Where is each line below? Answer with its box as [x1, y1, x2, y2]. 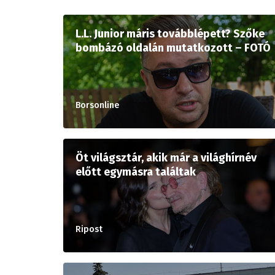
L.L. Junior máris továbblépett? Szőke [76, 27, 265, 41]
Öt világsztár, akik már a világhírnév [76, 151, 257, 165]
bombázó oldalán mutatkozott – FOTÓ [76, 41, 271, 55]
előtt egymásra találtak [76, 165, 196, 179]
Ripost [76, 224, 103, 234]
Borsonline [76, 100, 119, 110]
